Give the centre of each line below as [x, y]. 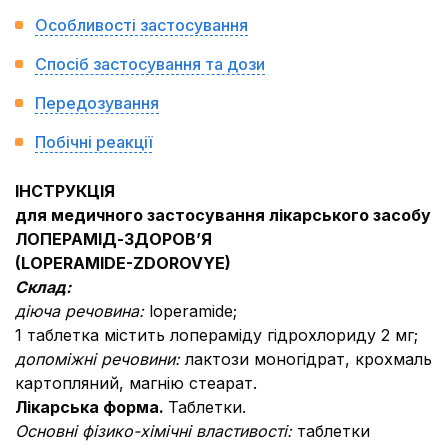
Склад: [43, 287]
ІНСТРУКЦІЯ [65, 191]
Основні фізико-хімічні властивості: [156, 431]
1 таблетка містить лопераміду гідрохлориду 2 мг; [216, 335]
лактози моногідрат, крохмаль [308, 359]
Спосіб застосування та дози [150, 64]
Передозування [97, 103]
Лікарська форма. [91, 407]
